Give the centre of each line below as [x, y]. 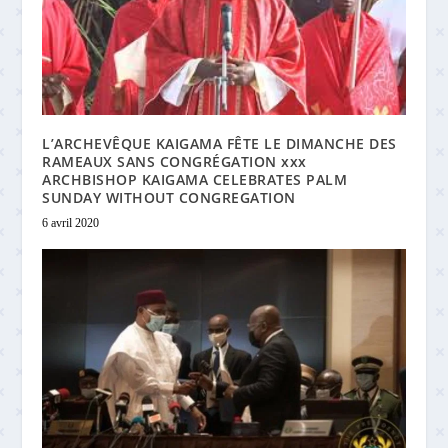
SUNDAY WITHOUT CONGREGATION [169, 198]
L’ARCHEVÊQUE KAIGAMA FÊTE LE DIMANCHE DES [219, 144]
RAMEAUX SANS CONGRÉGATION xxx [174, 162]
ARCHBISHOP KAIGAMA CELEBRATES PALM [195, 180]
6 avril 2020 [71, 223]
